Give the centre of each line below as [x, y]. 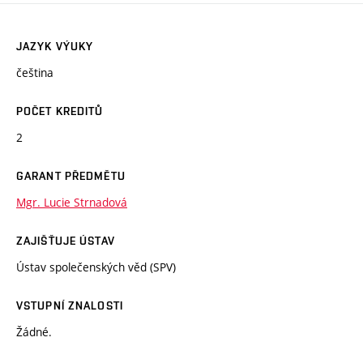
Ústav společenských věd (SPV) [96, 267]
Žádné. [34, 332]
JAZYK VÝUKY [55, 47]
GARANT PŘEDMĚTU [71, 176]
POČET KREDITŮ [60, 111]
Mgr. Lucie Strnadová [72, 203]
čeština [35, 73]
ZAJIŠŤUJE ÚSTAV [66, 241]
